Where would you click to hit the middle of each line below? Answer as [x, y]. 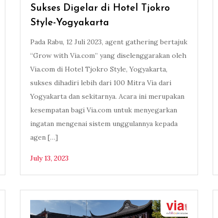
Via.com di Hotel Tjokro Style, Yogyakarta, [99, 69]
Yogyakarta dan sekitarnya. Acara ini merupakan [107, 97]
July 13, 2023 [49, 158]
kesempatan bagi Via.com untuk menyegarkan [103, 110]
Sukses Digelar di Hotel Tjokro [100, 9]
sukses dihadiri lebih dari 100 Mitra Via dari [100, 83]
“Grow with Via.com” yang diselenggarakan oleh [108, 56]
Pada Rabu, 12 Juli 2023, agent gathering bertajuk [109, 42]
